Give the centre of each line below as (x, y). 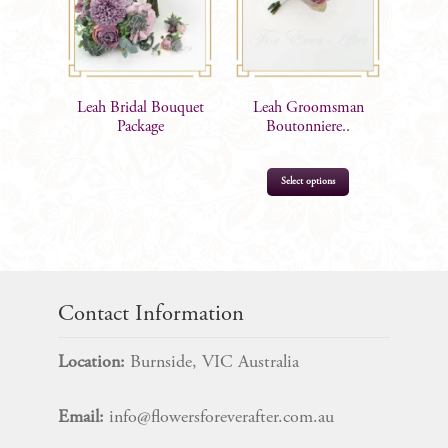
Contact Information (151, 314)
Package (140, 127)
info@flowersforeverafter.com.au (221, 417)
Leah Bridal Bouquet (140, 108)
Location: (94, 363)
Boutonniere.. (308, 127)
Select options (308, 182)
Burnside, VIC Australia (214, 363)
